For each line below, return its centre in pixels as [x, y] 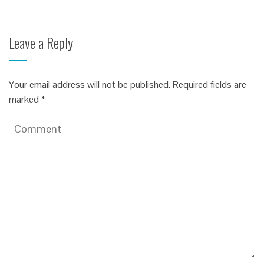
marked [25, 99]
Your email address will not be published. [90, 84]
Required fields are [208, 84]
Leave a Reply [41, 42]
